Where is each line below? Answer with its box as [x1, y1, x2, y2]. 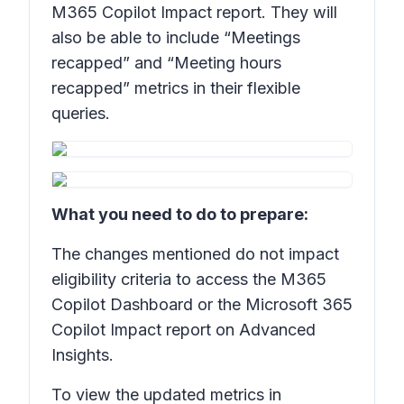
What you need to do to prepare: [51, 205, 308, 224]
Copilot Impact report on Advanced [51, 320, 316, 339]
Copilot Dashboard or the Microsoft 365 [51, 295, 353, 314]
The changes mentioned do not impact [51, 244, 339, 263]
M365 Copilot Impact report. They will [51, 3, 337, 22]
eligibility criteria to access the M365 [51, 270, 326, 289]
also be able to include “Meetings [51, 28, 300, 47]
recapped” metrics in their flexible [51, 78, 300, 97]
